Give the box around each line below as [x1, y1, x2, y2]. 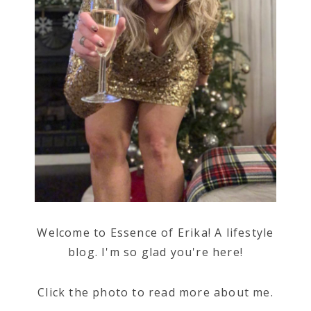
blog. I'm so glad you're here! [68, 244, 243, 260]
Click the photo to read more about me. [37, 285, 274, 301]
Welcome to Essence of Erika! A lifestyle [37, 225, 274, 241]
